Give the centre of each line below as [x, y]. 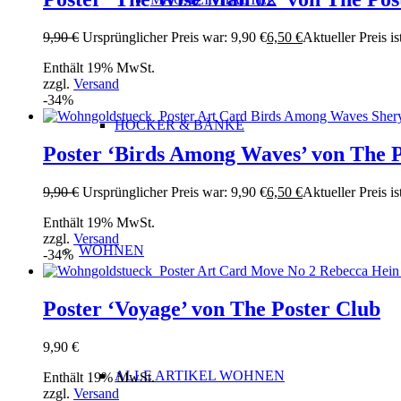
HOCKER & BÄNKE [179, 125]
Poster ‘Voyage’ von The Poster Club [212, 308]
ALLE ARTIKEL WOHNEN [200, 375]
